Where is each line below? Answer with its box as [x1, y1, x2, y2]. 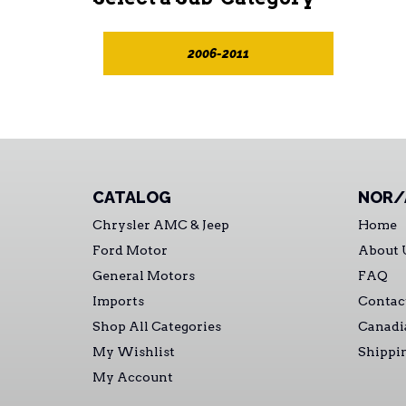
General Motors [92, 268, 195, 283]
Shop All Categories [92, 319, 221, 333]
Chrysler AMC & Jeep [92, 217, 229, 232]
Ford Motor [92, 243, 168, 257]
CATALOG [92, 188, 171, 207]
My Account [92, 370, 173, 384]
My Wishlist [92, 344, 175, 359]
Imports [92, 294, 144, 308]
